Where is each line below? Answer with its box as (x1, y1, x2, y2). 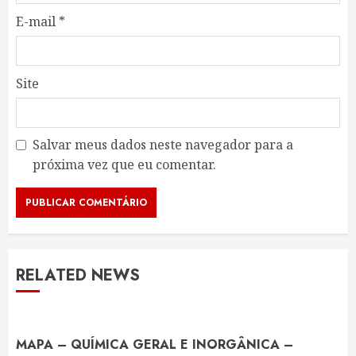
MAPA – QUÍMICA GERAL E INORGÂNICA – (16, 335, 293, 354)
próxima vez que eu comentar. (33, 156, 216, 174)
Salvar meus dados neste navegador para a (33, 136, 293, 154)
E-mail (16, 13, 59, 31)
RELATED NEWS (16, 264, 140, 288)
